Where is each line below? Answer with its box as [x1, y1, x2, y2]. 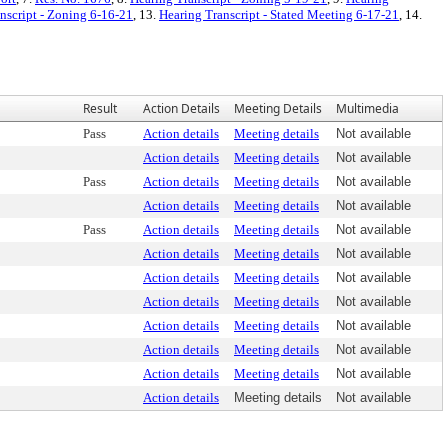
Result [83, 100, 117, 117]
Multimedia [336, 100, 399, 117]
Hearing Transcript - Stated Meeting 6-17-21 [159, 7, 399, 22]
